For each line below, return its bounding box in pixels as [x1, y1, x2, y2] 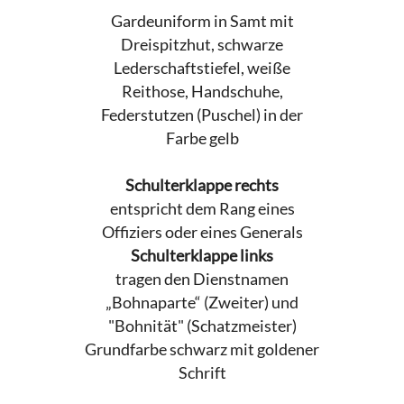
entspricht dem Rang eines [109, 199, 295, 219]
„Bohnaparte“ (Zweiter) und [106, 293, 298, 313]
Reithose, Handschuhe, [121, 82, 283, 102]
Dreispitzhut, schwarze [121, 35, 283, 55]
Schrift [178, 363, 226, 383]
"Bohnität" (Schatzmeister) [107, 317, 297, 336]
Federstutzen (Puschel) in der [101, 106, 303, 125]
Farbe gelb [165, 129, 239, 149]
